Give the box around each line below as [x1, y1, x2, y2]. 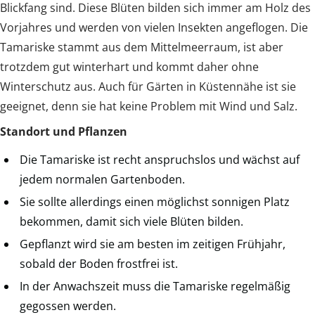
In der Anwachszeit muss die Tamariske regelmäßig [20, 278, 290, 294]
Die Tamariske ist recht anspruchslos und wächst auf [20, 151, 300, 167]
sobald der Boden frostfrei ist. [20, 255, 178, 271]
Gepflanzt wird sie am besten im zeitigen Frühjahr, [20, 236, 285, 252]
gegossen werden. [20, 297, 116, 314]
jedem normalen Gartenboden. [20, 171, 185, 187]
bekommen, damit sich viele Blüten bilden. [20, 213, 243, 229]
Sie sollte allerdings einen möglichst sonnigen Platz [20, 193, 290, 210]
